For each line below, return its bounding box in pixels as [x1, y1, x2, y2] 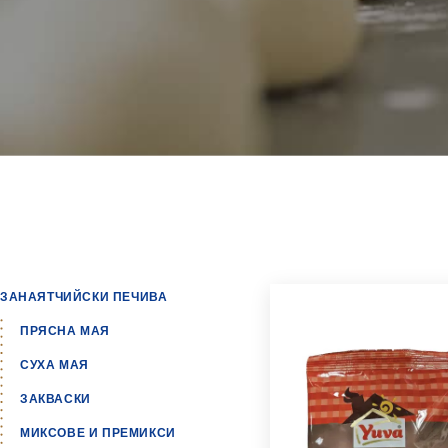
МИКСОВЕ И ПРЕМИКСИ [20, 425, 176, 440]
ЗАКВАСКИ [20, 391, 91, 406]
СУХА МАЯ [20, 357, 89, 372]
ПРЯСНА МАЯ [20, 323, 110, 338]
